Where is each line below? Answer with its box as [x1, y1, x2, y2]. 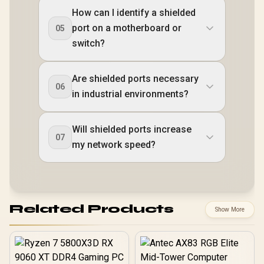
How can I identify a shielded [72, 6, 196, 18]
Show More [215, 205, 245, 213]
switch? [72, 37, 105, 49]
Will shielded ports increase [72, 123, 192, 135]
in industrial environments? [72, 88, 189, 100]
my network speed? [72, 138, 156, 150]
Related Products [9, 202, 173, 217]
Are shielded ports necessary [72, 72, 199, 84]
